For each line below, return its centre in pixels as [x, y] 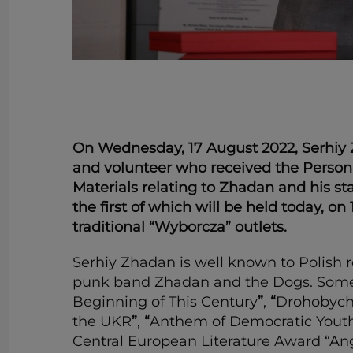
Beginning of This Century [165, 301]
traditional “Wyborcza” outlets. [180, 227]
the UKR [102, 321]
